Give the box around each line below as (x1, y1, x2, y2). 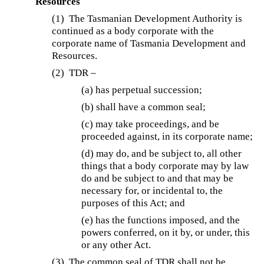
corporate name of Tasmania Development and (52, 38, 246, 49)
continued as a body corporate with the (52, 25, 214, 37)
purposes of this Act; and (81, 197, 186, 209)
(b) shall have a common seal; (81, 101, 206, 113)
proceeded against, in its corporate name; (81, 131, 253, 143)
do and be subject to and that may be (81, 173, 234, 184)
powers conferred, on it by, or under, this (81, 227, 250, 239)
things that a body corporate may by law (81, 160, 249, 172)
